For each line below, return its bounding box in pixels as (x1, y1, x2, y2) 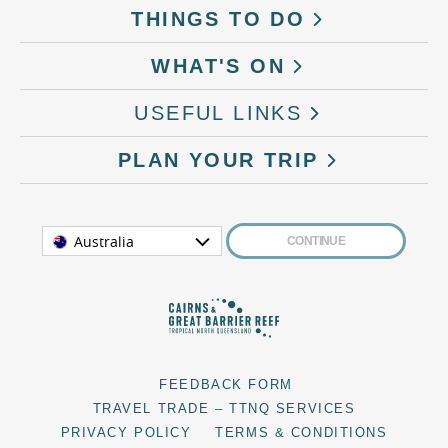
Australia (74, 232, 134, 252)
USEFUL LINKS (134, 102, 303, 125)
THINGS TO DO (131, 8, 306, 31)
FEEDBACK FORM (159, 377, 293, 393)
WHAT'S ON (151, 55, 286, 78)
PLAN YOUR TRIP (117, 149, 319, 172)
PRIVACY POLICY (60, 425, 192, 441)
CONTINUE (286, 234, 346, 249)
